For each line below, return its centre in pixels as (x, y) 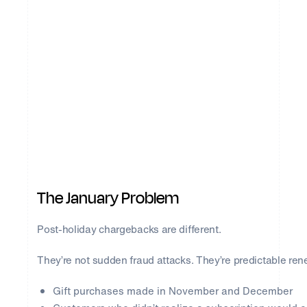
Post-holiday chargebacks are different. (129, 229)
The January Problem (108, 198)
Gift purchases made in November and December (172, 291)
